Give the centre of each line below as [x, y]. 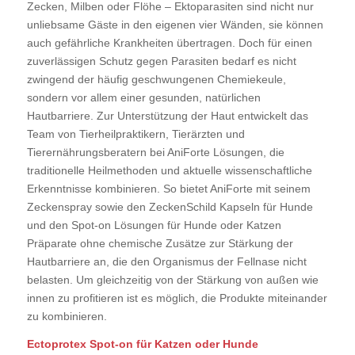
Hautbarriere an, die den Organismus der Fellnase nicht [166, 261]
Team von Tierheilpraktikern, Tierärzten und [136, 134]
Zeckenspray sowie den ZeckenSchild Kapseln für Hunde [170, 206]
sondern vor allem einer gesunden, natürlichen [143, 97]
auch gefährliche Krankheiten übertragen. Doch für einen [169, 42]
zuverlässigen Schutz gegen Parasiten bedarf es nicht [161, 61]
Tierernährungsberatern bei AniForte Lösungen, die [155, 152]
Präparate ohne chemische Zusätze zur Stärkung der [160, 243]
